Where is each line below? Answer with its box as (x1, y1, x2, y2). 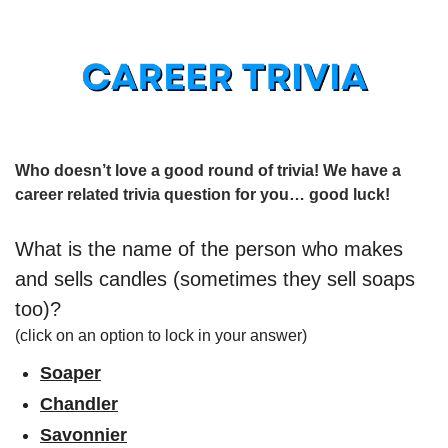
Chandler (40, 394, 118, 415)
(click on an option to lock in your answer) (15, 327, 307, 345)
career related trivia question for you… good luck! (15, 186, 390, 204)
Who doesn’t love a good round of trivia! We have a (15, 162, 401, 180)
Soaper (40, 363, 101, 384)
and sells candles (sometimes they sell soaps (15, 268, 415, 291)
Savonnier (40, 425, 127, 446)
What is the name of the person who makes (15, 238, 403, 261)
